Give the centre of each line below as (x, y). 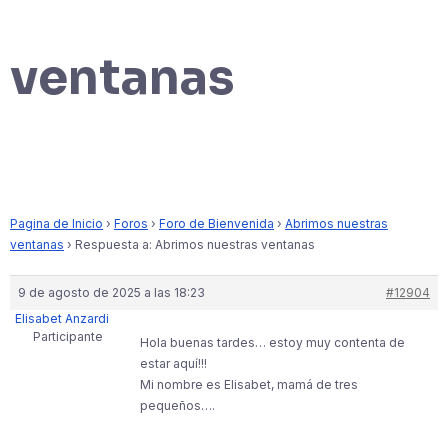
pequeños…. (177, 405)
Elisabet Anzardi (61, 318)
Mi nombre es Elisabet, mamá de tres (249, 384)
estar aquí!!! (173, 363)
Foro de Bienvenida (216, 223)
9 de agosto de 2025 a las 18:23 (111, 292)
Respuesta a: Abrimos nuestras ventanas (195, 244)
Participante (67, 336)
